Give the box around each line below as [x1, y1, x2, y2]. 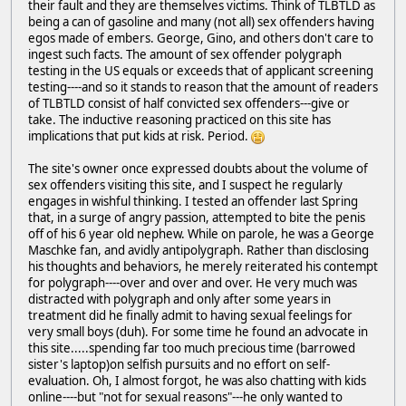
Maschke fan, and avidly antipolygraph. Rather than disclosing [28, 242, 369, 259]
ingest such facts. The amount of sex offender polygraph [28, 46, 342, 63]
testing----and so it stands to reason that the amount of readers [28, 79, 378, 96]
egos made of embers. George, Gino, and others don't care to [28, 30, 373, 47]
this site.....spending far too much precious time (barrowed [28, 340, 355, 357]
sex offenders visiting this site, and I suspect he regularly [28, 177, 343, 194]
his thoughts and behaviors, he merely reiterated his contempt [28, 258, 378, 275]
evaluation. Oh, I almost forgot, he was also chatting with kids [28, 372, 366, 390]
